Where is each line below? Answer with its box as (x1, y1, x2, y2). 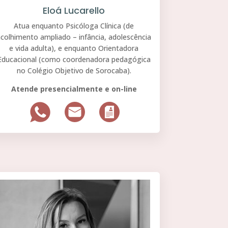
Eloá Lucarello (43, 4, 105, 17)
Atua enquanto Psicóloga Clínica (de (14, 21, 134, 31)
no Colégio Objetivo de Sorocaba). (16, 66, 131, 76)
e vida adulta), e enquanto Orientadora (9, 43, 139, 53)
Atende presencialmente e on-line (11, 84, 137, 94)
